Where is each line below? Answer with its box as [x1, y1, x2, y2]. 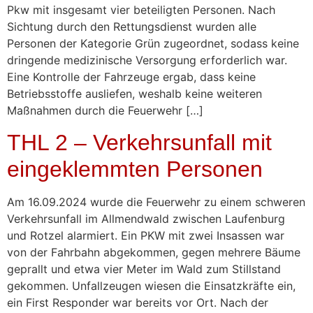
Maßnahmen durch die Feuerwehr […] [7, 103, 203, 118]
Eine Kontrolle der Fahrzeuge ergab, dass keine [7, 70, 256, 85]
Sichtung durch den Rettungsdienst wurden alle [7, 20, 256, 34]
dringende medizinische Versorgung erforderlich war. [7, 53, 287, 68]
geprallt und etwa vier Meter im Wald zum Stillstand [7, 261, 281, 276]
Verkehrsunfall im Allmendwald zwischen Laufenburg [7, 211, 285, 226]
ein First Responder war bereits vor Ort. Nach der [7, 295, 268, 310]
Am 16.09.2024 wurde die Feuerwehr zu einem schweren [7, 194, 305, 209]
